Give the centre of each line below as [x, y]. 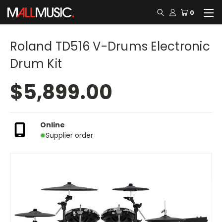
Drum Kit [36, 64]
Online [53, 125]
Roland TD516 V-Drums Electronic [110, 46]
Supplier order [69, 135]
